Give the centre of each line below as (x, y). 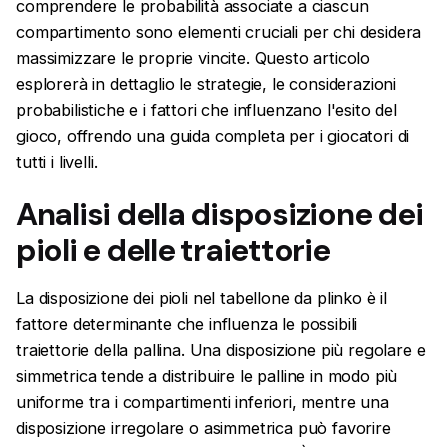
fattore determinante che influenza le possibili (187, 324)
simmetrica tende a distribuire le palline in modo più (207, 376)
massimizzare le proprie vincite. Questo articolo (193, 57)
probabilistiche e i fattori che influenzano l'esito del (206, 109)
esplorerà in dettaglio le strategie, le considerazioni (206, 83)
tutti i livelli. (57, 161)
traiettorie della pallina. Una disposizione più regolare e (221, 350)
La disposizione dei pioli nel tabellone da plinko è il (202, 298)
